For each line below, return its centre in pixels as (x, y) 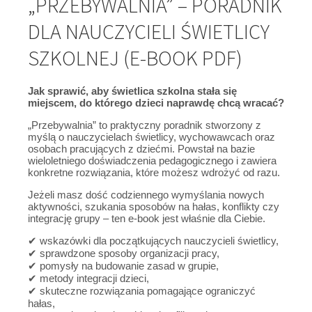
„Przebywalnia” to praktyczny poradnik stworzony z (145, 125)
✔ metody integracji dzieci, (88, 278)
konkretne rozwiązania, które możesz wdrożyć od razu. (154, 172)
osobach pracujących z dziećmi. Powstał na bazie (141, 148)
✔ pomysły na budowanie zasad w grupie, (123, 265)
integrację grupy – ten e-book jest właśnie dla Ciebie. (147, 218)
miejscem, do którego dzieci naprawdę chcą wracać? (156, 102)
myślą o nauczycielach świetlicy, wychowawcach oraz (151, 136)
